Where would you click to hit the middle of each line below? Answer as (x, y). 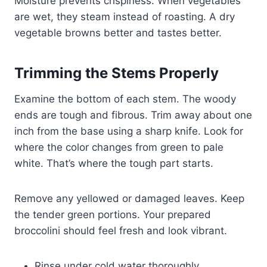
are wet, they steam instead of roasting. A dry (125, 16)
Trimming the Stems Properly (117, 73)
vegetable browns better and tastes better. (118, 32)
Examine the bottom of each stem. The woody (125, 99)
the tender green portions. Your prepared (113, 214)
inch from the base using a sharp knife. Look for (129, 131)
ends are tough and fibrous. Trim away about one (133, 115)
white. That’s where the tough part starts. (114, 163)
